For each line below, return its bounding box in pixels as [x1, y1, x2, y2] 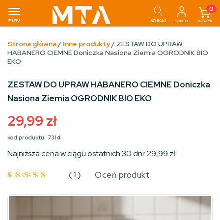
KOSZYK [197, 18, 213, 23]
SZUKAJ [150, 18, 166, 23]
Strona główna [7, 39, 56, 48]
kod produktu [7, 134, 46, 141]
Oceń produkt [95, 169, 150, 180]
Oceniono [7, 182, 70, 191]
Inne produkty [63, 39, 110, 48]
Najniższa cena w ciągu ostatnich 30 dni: [7, 148, 147, 159]
